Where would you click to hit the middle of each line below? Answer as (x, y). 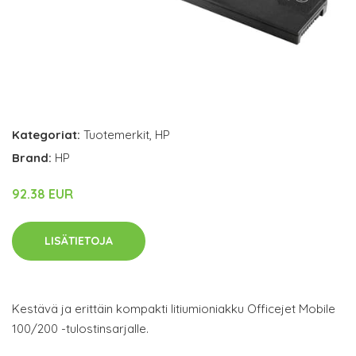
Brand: (33, 157)
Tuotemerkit (116, 134)
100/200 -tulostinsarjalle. (80, 328)
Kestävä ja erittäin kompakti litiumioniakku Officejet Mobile (174, 308)
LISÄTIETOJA (79, 240)
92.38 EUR (43, 193)
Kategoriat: (46, 134)
